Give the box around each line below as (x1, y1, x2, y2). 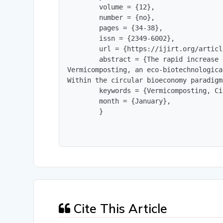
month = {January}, (67, 97, 171, 106)
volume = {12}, (67, 3, 155, 11)
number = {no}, (67, 13, 155, 22)
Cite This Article (70, 201, 168, 217)
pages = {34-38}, (67, 24, 163, 32)
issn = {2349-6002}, (67, 34, 175, 43)
